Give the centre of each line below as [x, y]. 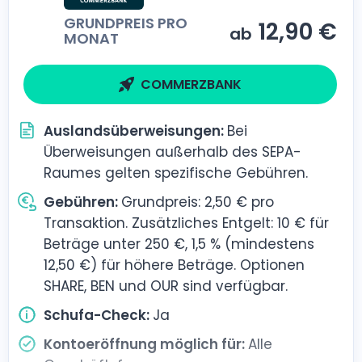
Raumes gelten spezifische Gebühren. [176, 173]
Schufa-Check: [99, 316]
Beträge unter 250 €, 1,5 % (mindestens [179, 244]
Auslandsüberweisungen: [136, 131]
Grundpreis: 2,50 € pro [198, 202]
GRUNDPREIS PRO [126, 23]
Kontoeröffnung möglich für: [146, 345]
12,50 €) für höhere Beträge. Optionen [175, 265]
